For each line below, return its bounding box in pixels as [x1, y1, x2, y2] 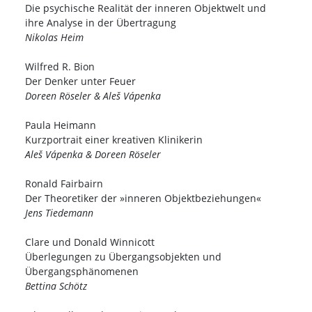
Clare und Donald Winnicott [25, 235, 155, 249]
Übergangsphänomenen [25, 265, 139, 279]
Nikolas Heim [25, 31, 84, 45]
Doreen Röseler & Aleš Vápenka [25, 89, 161, 103]
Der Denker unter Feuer [25, 75, 136, 88]
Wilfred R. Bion [25, 60, 95, 74]
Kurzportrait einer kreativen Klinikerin [25, 133, 203, 147]
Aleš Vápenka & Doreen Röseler [25, 148, 161, 162]
